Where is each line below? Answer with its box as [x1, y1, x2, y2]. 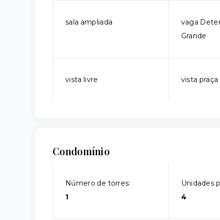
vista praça [181, 75, 219, 84]
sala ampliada [65, 18, 113, 27]
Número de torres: [65, 179, 131, 188]
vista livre [65, 75, 98, 84]
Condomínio [53, 144, 110, 158]
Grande [181, 31, 207, 40]
